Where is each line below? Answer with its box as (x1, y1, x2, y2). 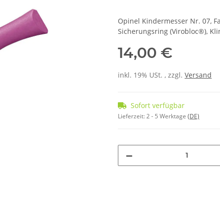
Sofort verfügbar (131, 100, 185, 110)
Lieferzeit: (118, 111, 146, 120)
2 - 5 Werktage (146, 111, 188, 120)
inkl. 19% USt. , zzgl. (118, 70, 185, 80)
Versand (185, 70, 212, 80)
